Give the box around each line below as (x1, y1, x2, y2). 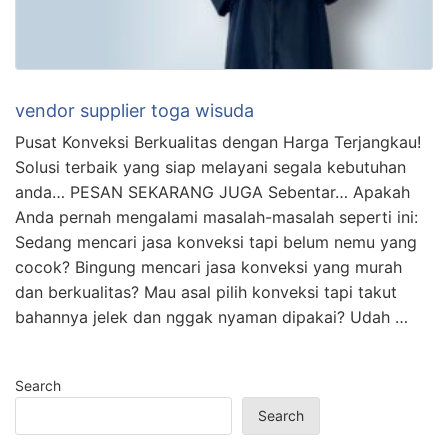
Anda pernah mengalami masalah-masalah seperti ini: (15, 207, 418, 228)
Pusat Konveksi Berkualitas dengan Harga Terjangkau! (15, 132, 421, 153)
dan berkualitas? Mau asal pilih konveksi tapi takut (15, 282, 397, 303)
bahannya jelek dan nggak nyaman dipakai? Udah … (15, 307, 408, 328)
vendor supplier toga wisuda (15, 100, 254, 122)
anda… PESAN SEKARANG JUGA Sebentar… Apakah (15, 182, 410, 203)
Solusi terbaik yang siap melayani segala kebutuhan (15, 157, 406, 178)
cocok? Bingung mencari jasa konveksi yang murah (15, 257, 402, 278)
